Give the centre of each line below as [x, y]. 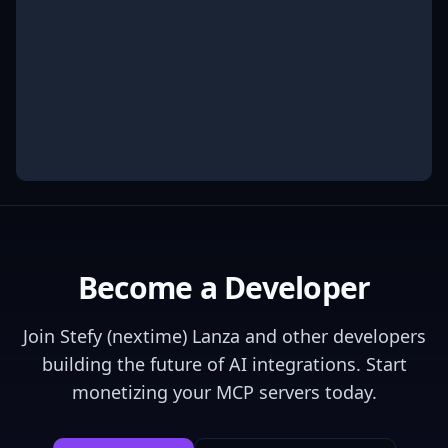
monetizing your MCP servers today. [224, 392]
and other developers [332, 336]
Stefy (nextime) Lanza [149, 336]
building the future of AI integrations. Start [224, 364]
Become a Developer [224, 287]
